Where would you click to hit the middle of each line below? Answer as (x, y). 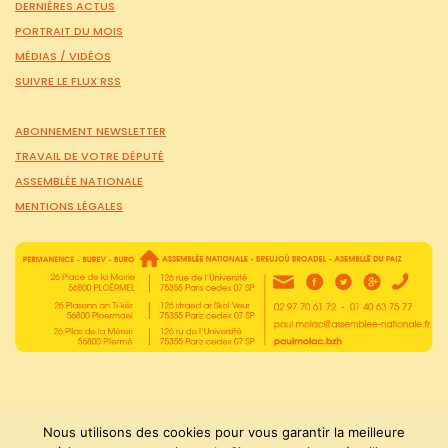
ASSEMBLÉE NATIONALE (79, 180)
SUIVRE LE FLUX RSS (68, 80)
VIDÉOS (90, 55)
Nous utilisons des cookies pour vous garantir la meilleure (224, 432)
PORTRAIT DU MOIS (69, 30)
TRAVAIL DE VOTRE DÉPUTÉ (89, 155)
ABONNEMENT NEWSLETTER (90, 130)
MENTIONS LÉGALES (69, 205)
